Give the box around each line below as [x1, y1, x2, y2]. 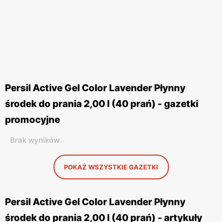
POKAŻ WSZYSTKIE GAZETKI [64, 163, 158, 171]
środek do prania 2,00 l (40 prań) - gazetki [5, 98, 198, 110]
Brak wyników [10, 135, 59, 145]
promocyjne [5, 114, 60, 125]
